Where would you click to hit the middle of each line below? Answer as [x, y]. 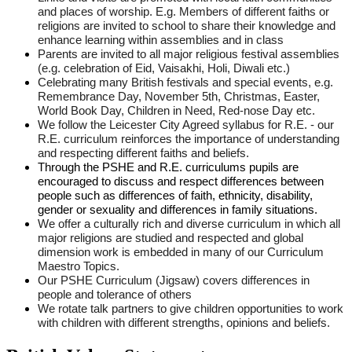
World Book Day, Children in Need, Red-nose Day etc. [176, 111]
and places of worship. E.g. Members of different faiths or [183, 12]
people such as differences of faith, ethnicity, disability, [175, 196]
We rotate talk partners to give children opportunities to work [191, 309]
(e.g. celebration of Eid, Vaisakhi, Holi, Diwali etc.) [164, 69]
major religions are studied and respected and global [170, 238]
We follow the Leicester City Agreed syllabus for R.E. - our [186, 125]
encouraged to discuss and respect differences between [181, 182]
